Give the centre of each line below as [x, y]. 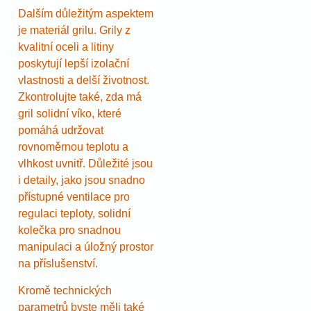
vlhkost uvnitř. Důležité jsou [85, 164]
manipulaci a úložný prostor [86, 247]
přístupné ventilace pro [74, 197]
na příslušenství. [58, 264]
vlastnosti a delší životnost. [84, 81]
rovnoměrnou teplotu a [73, 147]
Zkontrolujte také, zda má [80, 97]
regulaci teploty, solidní [74, 214]
